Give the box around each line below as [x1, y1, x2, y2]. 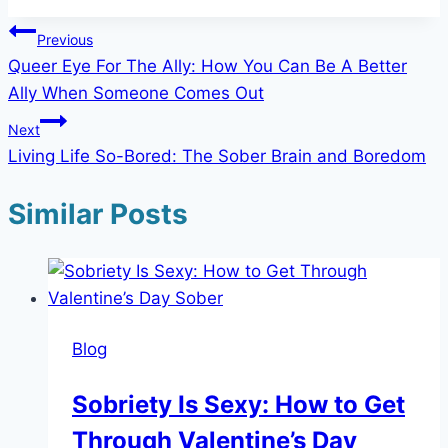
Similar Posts [8, 197, 188, 231]
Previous [37, 30, 93, 48]
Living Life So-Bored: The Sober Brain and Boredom [8, 145, 426, 166]
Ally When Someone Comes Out [8, 82, 264, 103]
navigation [7, 61, 150, 96]
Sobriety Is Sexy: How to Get [72, 390, 405, 420]
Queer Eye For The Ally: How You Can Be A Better [8, 55, 407, 76]
